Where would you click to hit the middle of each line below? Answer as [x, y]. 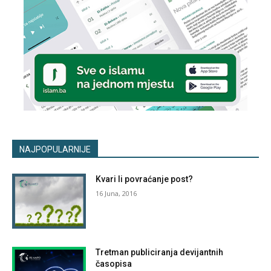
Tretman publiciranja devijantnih [160, 253]
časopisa [114, 264]
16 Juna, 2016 [116, 193]
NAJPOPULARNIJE [55, 149]
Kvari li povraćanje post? [145, 179]
